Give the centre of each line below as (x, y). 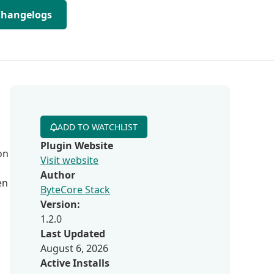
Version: (60, 204)
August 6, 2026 (74, 248)
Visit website (69, 160)
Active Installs (75, 263)
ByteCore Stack (75, 190)
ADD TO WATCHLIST (98, 127)
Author (58, 175)
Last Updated (73, 234)
